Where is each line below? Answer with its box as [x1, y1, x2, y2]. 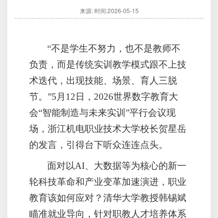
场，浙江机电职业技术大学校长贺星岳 [29, 124, 186, 134]
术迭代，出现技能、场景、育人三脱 [29, 75, 177, 86]
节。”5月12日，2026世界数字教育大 [29, 91, 178, 102]
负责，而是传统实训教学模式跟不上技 [29, 59, 186, 70]
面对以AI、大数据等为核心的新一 [47, 161, 187, 171]
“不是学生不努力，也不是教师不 [47, 43, 181, 54]
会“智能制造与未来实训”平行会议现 [29, 108, 176, 118]
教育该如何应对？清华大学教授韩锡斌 [29, 193, 186, 203]
